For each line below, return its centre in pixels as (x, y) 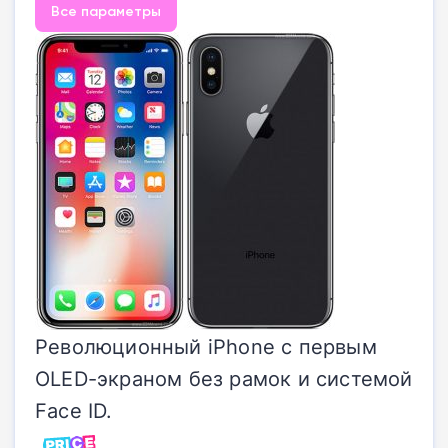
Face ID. (74, 409)
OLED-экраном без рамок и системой (224, 377)
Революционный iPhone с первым (206, 345)
